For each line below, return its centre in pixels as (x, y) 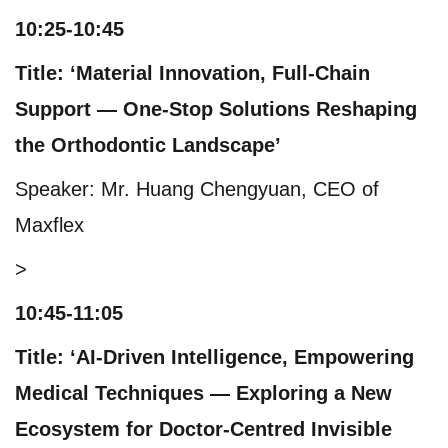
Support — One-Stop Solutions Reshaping (216, 108)
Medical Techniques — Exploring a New (203, 392)
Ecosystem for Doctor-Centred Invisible (203, 428)
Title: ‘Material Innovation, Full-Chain (192, 72)
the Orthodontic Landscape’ (148, 144)
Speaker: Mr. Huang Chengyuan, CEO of (197, 188)
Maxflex (49, 224)
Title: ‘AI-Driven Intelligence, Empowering (214, 356)
